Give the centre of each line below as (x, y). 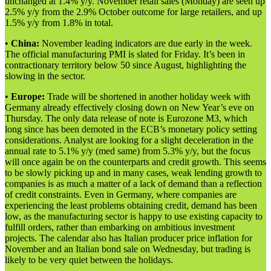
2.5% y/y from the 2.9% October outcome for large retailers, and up (133, 12)
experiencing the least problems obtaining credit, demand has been (131, 206)
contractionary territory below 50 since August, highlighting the (126, 65)
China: (25, 44)
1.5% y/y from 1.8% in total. (59, 23)
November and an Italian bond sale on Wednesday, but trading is (128, 249)
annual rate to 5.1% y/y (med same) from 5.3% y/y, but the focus (128, 151)
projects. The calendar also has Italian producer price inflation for (129, 238)
